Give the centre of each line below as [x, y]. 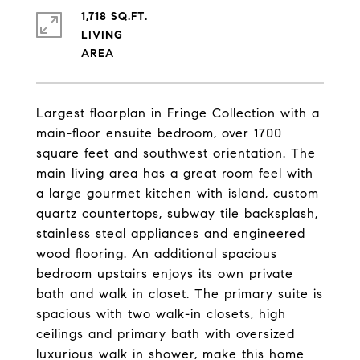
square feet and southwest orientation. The [176, 153]
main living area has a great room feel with [175, 173]
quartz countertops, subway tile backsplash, [177, 213]
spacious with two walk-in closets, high [161, 314]
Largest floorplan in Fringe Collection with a [178, 113]
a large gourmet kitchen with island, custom [178, 193]
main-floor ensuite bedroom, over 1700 [159, 133]
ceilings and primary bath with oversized [166, 334]
